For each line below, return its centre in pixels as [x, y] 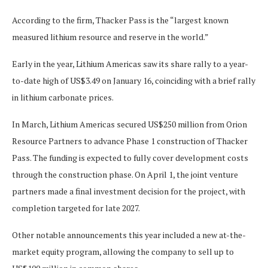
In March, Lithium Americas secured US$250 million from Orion [130, 124]
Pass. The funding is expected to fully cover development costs [130, 157]
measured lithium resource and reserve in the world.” [110, 36]
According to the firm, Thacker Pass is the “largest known [120, 20]
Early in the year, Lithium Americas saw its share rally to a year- [130, 63]
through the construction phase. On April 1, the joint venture [125, 174]
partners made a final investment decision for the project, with [129, 191]
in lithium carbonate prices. [63, 97]
